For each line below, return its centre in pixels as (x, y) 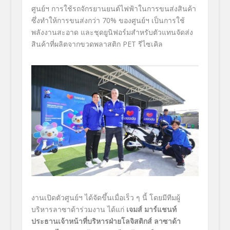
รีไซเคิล (150, 44)
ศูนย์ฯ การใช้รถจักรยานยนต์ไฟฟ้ (82, 8)
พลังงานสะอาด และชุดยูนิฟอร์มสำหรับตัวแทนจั (106, 32)
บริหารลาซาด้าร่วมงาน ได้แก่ (78, 209)
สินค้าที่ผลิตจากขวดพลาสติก (76, 44)
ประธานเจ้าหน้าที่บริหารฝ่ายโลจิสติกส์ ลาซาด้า (106, 221)
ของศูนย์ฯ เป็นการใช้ (151, 20)
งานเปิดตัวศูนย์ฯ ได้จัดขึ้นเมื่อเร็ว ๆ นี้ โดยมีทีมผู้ (106, 198)
